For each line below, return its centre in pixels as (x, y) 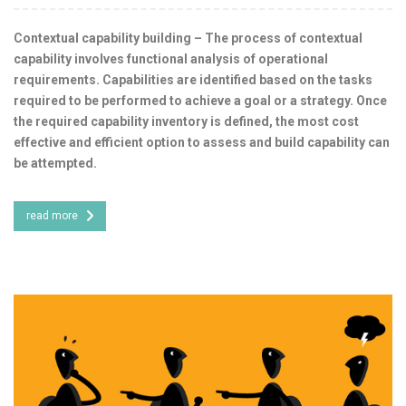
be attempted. (55, 164)
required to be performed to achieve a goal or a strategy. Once (200, 101)
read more (52, 216)
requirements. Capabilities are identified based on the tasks (193, 80)
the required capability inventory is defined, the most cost (186, 122)
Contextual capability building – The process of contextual (188, 39)
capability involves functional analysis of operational (171, 59)
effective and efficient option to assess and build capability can (202, 143)
